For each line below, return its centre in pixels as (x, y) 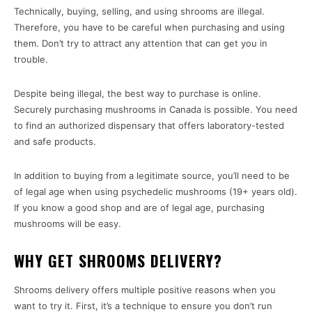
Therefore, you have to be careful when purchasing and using (149, 28)
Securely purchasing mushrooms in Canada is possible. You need (156, 110)
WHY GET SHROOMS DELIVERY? (118, 261)
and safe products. (55, 142)
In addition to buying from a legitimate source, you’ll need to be (152, 176)
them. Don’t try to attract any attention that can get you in (141, 44)
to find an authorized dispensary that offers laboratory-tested (149, 126)
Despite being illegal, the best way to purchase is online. (138, 94)
